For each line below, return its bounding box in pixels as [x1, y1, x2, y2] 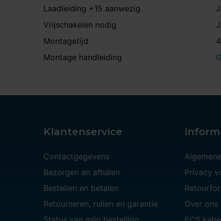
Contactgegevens [43, 151, 110, 162]
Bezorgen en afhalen [43, 167, 120, 178]
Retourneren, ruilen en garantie [43, 199, 158, 209]
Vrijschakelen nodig [43, 20, 116, 30]
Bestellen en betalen [43, 183, 118, 193]
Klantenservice [43, 126, 122, 138]
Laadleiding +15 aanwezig [43, 3, 141, 14]
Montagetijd [43, 36, 88, 46]
